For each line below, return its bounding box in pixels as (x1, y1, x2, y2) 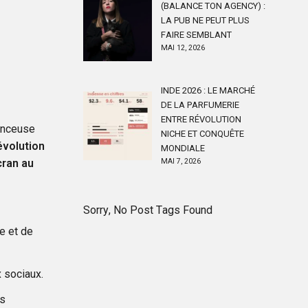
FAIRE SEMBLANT (161, 30, 232, 40)
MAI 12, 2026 (161, 43, 205, 52)
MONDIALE (161, 143, 205, 153)
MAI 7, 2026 (161, 157, 201, 166)
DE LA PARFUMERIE (161, 100, 239, 110)
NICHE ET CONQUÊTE (161, 129, 244, 139)
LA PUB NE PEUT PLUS (161, 15, 250, 25)
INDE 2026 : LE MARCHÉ (161, 85, 255, 96)
